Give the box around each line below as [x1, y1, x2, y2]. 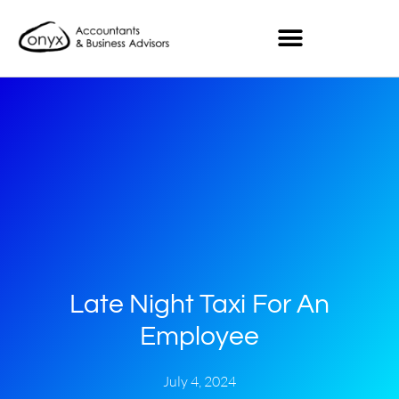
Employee [140, 322, 259, 350]
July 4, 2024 [163, 371, 236, 390]
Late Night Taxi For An [69, 289, 330, 318]
